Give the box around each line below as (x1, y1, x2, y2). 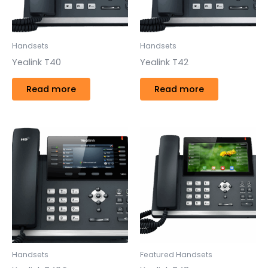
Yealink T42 (140, 56, 188, 68)
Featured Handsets (140, 249, 212, 260)
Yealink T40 (12, 56, 61, 68)
